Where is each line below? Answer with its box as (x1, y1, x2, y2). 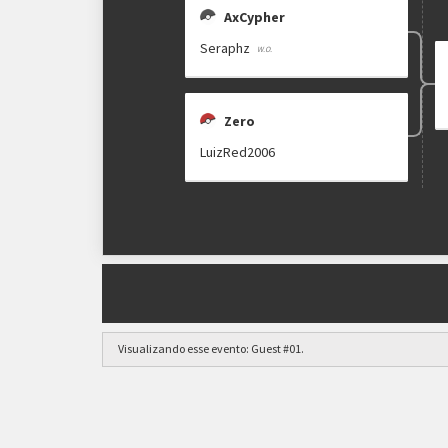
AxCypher (224, 7, 286, 26)
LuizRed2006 (200, 142, 276, 161)
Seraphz (200, 38, 251, 57)
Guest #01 (251, 341, 301, 356)
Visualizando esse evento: (118, 341, 249, 356)
